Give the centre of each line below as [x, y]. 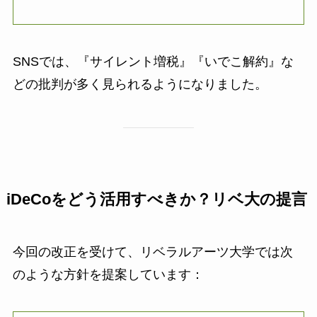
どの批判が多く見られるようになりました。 [140, 85]
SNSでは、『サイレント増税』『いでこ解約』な [153, 62]
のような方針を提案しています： [108, 274]
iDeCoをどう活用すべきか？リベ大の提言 [156, 199]
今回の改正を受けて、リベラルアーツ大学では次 [152, 252]
